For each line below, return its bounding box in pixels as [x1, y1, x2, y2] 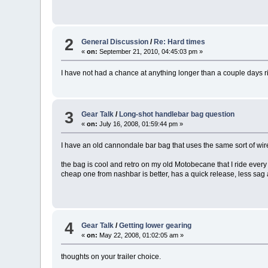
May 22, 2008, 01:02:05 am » [98, 231, 184, 239]
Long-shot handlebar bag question [119, 110, 235, 119]
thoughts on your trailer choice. [61, 252, 165, 261]
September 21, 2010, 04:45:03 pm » [98, 47, 203, 55]
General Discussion [81, 37, 149, 46]
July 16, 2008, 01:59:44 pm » [98, 120, 184, 128]
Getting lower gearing [119, 221, 192, 230]
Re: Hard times [154, 37, 206, 46]
